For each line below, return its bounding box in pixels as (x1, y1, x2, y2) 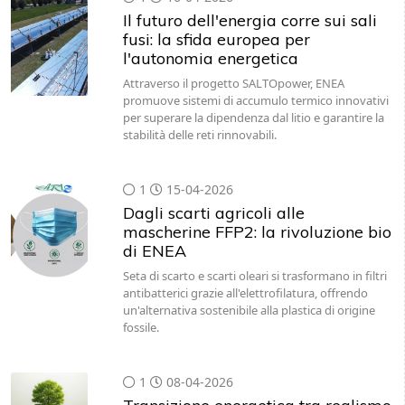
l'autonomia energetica (122, 48, 298, 69)
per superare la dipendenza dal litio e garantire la (122, 109, 384, 126)
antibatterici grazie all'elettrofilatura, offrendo (122, 285, 368, 301)
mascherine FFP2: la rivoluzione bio (122, 221, 391, 242)
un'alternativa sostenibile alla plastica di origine (122, 302, 375, 318)
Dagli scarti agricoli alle (122, 202, 305, 223)
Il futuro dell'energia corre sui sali (122, 10, 377, 31)
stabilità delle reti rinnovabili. (122, 127, 277, 143)
